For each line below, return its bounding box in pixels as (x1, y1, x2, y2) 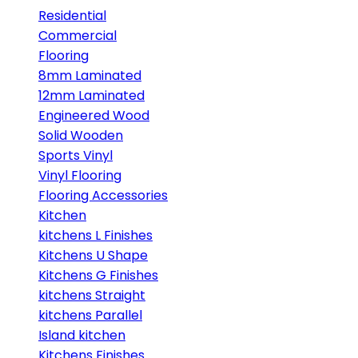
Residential (38, 6, 106, 25)
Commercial (38, 26, 117, 45)
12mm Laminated (38, 86, 145, 105)
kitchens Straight (38, 286, 145, 304)
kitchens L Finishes (38, 226, 153, 245)
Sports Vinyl (38, 146, 113, 165)
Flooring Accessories (38, 186, 168, 205)
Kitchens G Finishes (38, 266, 158, 284)
